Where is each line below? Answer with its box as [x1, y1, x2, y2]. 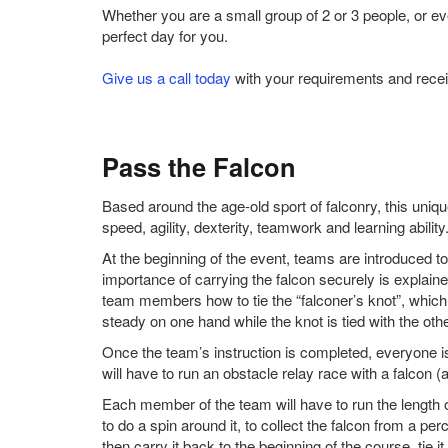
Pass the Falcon [102, 148, 296, 185]
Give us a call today [102, 67, 231, 88]
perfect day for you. [102, 25, 228, 46]
